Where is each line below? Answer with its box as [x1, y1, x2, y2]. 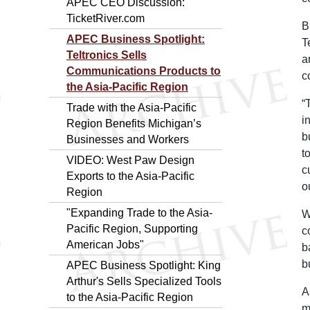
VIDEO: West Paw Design [66, 154, 194, 166]
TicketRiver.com [66, 12, 145, 24]
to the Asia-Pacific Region [66, 291, 193, 303]
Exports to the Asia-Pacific [66, 170, 194, 182]
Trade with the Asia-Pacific [66, 101, 197, 113]
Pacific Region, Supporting [66, 222, 198, 235]
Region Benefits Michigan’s [66, 117, 201, 129]
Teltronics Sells [66, 48, 147, 61]
